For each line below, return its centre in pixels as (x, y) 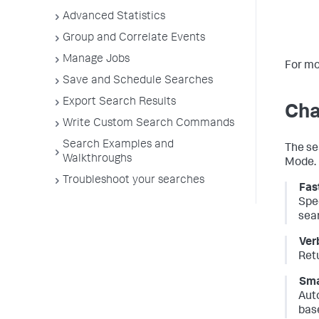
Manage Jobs (96, 60)
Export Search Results (119, 103)
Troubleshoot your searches (134, 181)
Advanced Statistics (114, 17)
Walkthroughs (97, 159)
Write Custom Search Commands (148, 124)
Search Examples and (118, 145)
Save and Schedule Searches (138, 81)
